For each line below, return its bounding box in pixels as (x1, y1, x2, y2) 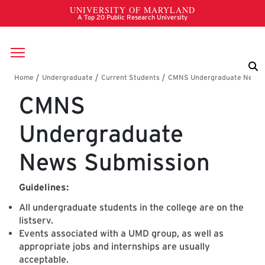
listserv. (19, 215, 53, 227)
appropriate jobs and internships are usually (19, 241, 210, 253)
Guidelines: (19, 182, 72, 193)
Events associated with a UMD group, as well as (19, 228, 224, 240)
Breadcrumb (14, 73, 105, 93)
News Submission (19, 148, 210, 177)
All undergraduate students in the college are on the (19, 202, 244, 214)
